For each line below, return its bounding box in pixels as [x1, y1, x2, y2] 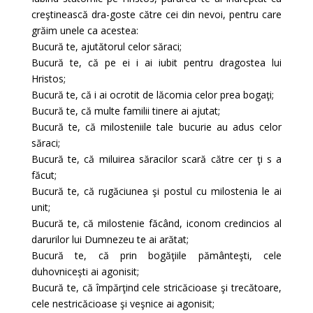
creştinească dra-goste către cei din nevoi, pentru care [31, 8, 282, 21]
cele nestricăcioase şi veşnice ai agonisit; [31, 297, 214, 310]
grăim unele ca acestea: [31, 24, 138, 37]
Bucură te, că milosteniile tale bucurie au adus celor [31, 120, 282, 133]
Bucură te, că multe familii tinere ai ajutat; [31, 104, 220, 117]
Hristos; [31, 72, 66, 85]
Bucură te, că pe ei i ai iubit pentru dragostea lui [31, 56, 282, 69]
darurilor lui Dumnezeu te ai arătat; [31, 233, 189, 246]
